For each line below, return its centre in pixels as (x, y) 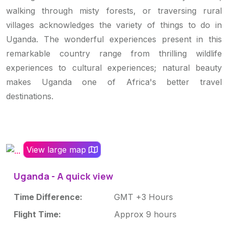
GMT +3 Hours (144, 197)
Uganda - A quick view (63, 176)
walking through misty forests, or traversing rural (114, 11)
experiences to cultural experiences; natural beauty (114, 68)
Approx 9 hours (145, 214)
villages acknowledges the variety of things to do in (114, 25)
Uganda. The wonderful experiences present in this (114, 39)
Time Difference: (48, 197)
